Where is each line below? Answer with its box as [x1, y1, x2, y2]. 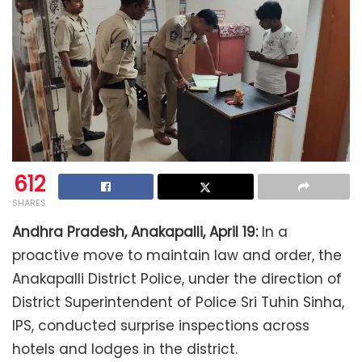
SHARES [12, 196, 46, 209]
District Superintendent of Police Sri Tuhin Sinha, [12, 292, 344, 312]
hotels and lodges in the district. [12, 339, 238, 359]
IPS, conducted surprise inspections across [12, 315, 309, 335]
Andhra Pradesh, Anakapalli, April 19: [12, 221, 258, 242]
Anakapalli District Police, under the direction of [12, 268, 342, 288]
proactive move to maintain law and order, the [12, 245, 342, 265]
